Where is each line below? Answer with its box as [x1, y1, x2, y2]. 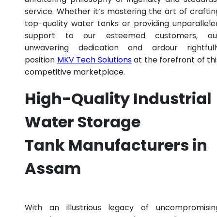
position [25, 54, 57, 65]
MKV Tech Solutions [57, 54, 132, 65]
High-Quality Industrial [25, 88, 212, 110]
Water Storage [25, 111, 140, 133]
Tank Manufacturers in [25, 134, 207, 156]
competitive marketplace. [25, 66, 125, 77]
